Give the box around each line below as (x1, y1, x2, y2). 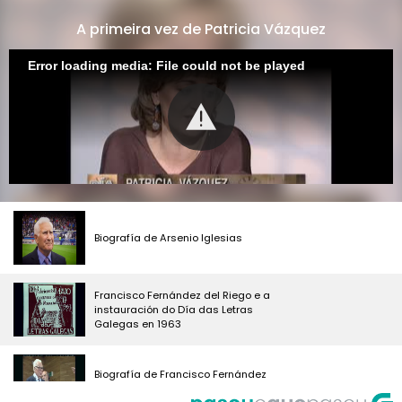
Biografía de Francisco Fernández (94, 367, 267, 381)
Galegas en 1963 (94, 317, 181, 331)
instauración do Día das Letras (94, 302, 253, 317)
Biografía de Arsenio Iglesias (94, 231, 242, 245)
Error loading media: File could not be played (28, 57, 305, 73)
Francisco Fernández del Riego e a (94, 288, 270, 302)
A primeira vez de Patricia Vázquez (76, 19, 326, 39)
